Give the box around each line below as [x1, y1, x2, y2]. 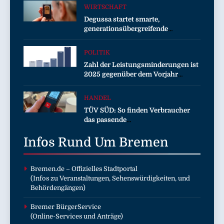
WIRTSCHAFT [84, 3, 127, 10]
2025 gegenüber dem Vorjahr [84, 70, 178, 78]
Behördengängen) [30, 183, 85, 191]
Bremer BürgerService [30, 202, 101, 210]
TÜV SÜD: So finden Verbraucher [84, 106, 190, 114]
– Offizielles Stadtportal [64, 164, 137, 172]
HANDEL [84, 94, 111, 101]
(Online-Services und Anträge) [30, 212, 123, 220]
